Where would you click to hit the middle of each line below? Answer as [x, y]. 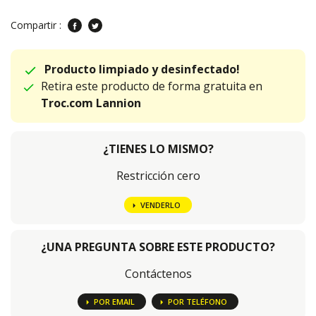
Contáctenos [158, 274]
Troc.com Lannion [91, 103]
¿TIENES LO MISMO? [158, 149]
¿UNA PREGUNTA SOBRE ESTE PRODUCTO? [158, 247]
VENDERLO [160, 205]
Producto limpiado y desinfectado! [142, 69]
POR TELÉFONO [197, 302]
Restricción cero [158, 176]
